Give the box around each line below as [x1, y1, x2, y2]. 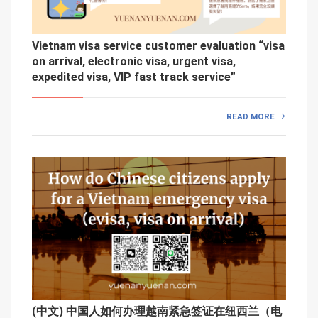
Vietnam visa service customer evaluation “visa [32, 39, 285, 53]
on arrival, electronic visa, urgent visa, [32, 55, 236, 69]
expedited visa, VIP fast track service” [32, 70, 236, 84]
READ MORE [226, 111, 275, 121]
